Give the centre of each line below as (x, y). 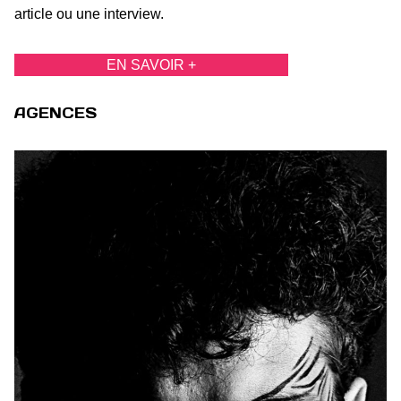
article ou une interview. (89, 14)
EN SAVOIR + (151, 65)
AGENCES (55, 113)
